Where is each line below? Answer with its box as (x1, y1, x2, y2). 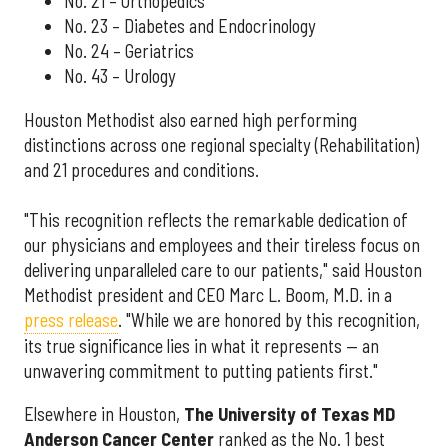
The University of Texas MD (184, 402, 395, 425)
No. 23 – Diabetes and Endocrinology (64, 15, 316, 38)
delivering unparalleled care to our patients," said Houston (24, 258, 422, 281)
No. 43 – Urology (64, 65, 176, 88)
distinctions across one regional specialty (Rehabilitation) (24, 133, 419, 156)
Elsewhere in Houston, (24, 402, 184, 425)
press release (24, 308, 118, 331)
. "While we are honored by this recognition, (118, 308, 420, 331)
